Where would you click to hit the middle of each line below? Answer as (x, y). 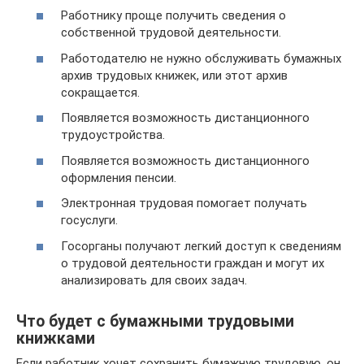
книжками (56, 338)
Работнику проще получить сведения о (173, 15)
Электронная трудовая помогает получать (184, 203)
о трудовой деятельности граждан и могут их (193, 263)
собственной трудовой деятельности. (171, 32)
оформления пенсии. (119, 178)
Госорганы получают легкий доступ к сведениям (201, 246)
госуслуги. (89, 220)
